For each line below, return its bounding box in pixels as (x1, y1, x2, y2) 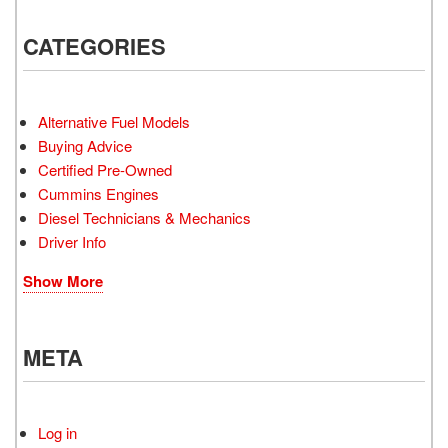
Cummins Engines (38, 183, 159, 205)
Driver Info (38, 231, 106, 253)
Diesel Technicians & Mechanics (38, 207, 251, 229)
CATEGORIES (23, 30, 166, 63)
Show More (23, 270, 103, 293)
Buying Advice (38, 135, 132, 157)
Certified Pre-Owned (38, 159, 172, 181)
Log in (38, 422, 77, 444)
